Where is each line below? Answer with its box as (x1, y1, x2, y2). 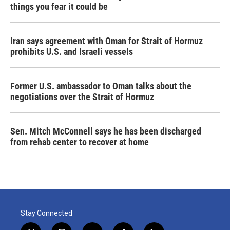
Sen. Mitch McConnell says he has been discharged (10, 126, 201, 137)
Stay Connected (21, 209, 72, 217)
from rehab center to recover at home (10, 137, 149, 147)
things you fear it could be (10, 1, 108, 12)
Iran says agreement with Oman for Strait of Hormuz (10, 35, 203, 46)
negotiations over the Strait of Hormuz (10, 91, 154, 102)
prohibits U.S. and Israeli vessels (10, 46, 133, 57)
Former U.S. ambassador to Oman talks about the (10, 81, 191, 91)
